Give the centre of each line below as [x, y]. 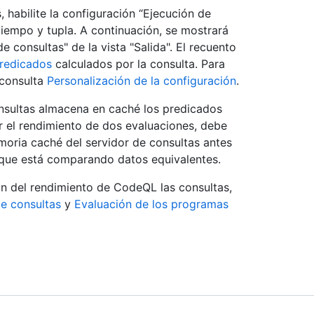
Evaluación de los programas [151, 204]
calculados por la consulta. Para [138, 64]
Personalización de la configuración [142, 81]
